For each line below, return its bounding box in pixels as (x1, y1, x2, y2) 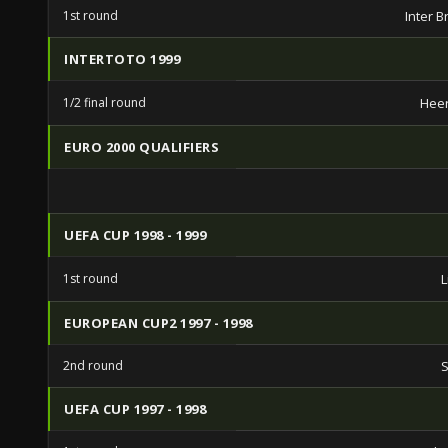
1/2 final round (63, 94, 146, 111)
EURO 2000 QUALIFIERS (64, 138, 219, 156)
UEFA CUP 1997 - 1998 (64, 400, 206, 418)
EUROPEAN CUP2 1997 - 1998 (64, 314, 253, 332)
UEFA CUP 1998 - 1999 (64, 226, 206, 244)
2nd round (63, 357, 123, 374)
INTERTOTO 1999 (64, 50, 180, 68)
